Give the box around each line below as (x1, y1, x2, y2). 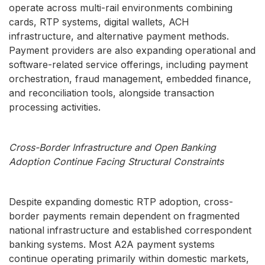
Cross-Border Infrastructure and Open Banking (9, 141, 216, 153)
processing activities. (9, 101, 101, 113)
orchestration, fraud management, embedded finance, (9, 73, 251, 85)
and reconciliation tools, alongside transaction (9, 87, 214, 99)
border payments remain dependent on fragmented (9, 210, 240, 222)
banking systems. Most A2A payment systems (9, 238, 215, 250)
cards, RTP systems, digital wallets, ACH (9, 16, 189, 28)
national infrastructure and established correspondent (9, 224, 251, 236)
